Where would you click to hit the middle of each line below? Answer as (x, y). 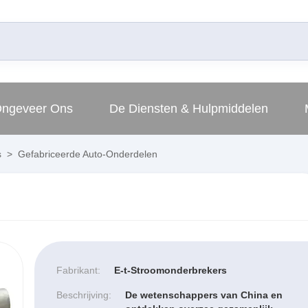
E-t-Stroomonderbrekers (170, 270)
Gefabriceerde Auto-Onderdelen (86, 154)
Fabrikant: (78, 270)
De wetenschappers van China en (203, 295)
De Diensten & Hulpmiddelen (189, 108)
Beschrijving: (84, 295)
